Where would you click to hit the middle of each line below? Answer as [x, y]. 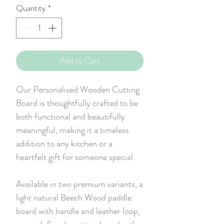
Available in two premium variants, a [79, 184]
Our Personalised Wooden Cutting [78, 89]
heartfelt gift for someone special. [76, 157]
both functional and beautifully [70, 116]
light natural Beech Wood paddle [74, 197]
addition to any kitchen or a [64, 143]
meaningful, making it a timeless [72, 130]
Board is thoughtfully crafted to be [77, 103]
